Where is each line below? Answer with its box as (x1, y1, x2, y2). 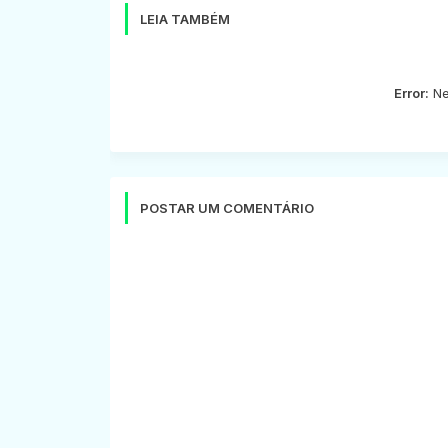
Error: (394, 84, 429, 101)
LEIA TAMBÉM (139, 10, 230, 27)
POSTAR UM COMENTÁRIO (139, 199, 314, 216)
